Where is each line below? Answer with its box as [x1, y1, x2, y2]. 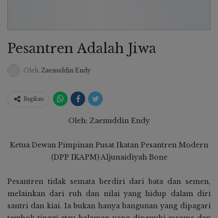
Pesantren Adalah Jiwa [7, 40, 156, 56]
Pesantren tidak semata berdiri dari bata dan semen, [7, 177, 211, 186]
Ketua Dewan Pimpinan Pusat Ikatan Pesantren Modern [10, 141, 208, 150]
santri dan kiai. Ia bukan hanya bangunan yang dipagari [7, 201, 211, 211]
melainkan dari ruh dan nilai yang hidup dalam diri [7, 189, 211, 199]
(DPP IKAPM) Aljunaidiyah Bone [51, 153, 167, 162]
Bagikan [23, 96, 44, 103]
